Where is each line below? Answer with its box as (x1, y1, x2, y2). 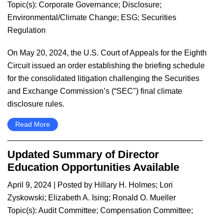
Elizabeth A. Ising (48, 193, 109, 202)
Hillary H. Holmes (94, 181, 156, 189)
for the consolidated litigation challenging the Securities (7, 74, 199, 82)
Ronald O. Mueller (112, 193, 176, 202)
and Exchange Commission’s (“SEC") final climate (7, 87, 182, 95)
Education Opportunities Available (7, 161, 179, 173)
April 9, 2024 (7, 181, 52, 189)
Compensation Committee (100, 206, 191, 215)
